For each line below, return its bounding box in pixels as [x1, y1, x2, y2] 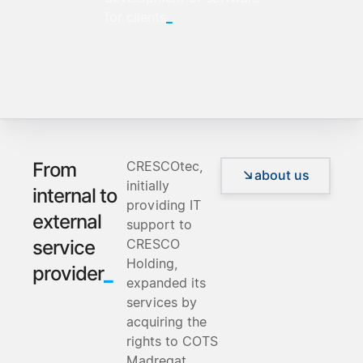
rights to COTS [126, 331, 218, 351]
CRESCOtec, [126, 156, 203, 176]
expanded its [126, 273, 206, 293]
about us [254, 166, 310, 183]
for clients [104, 7, 166, 27]
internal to [32, 183, 117, 207]
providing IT [126, 195, 201, 215]
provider [32, 261, 104, 285]
